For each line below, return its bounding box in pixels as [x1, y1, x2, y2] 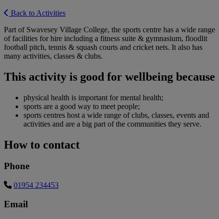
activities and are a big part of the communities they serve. [23, 119, 201, 128]
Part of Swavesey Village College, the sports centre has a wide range [4, 25, 215, 34]
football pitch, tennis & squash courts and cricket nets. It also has [4, 43, 202, 51]
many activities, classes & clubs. [4, 51, 103, 60]
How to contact [4, 138, 80, 151]
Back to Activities [9, 8, 66, 17]
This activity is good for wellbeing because [4, 70, 215, 83]
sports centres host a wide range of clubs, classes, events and [23, 110, 209, 119]
